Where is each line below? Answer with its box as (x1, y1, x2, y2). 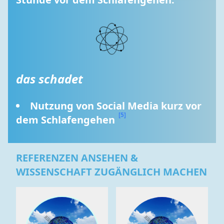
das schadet (16, 70, 83, 87)
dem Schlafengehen (16, 113, 117, 126)
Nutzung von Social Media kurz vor (30, 99, 201, 112)
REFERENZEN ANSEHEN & (16, 151, 138, 164)
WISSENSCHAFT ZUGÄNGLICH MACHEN (16, 165, 207, 178)
